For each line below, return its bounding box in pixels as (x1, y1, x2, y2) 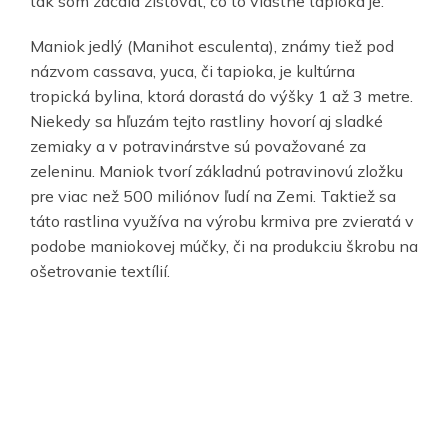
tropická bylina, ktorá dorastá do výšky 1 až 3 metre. (30, 85, 413, 106)
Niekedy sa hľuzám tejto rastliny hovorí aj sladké (30, 110, 383, 131)
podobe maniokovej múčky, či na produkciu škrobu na (30, 235, 418, 256)
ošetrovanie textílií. (30, 260, 170, 281)
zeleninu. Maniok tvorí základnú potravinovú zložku (30, 160, 403, 181)
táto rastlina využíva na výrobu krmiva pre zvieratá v (30, 210, 414, 231)
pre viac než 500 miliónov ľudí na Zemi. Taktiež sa (30, 185, 396, 206)
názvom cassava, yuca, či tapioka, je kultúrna (30, 60, 355, 81)
